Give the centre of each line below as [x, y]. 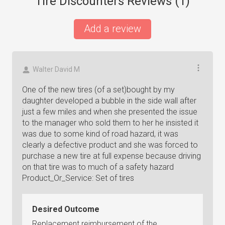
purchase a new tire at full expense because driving [111, 156]
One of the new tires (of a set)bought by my [98, 90]
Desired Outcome [66, 209]
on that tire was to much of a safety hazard [98, 167]
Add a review [113, 29]
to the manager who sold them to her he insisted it [110, 123]
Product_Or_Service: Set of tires [78, 178]
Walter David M [56, 69]
